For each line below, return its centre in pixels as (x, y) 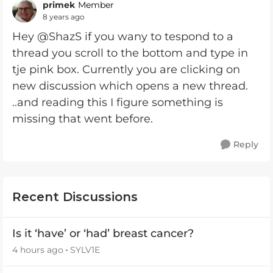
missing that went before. (83, 119)
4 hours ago (38, 250)
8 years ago (64, 16)
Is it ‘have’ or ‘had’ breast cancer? (103, 233)
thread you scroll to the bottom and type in (130, 53)
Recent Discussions (75, 197)
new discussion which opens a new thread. (130, 86)
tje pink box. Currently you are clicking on (126, 69)
